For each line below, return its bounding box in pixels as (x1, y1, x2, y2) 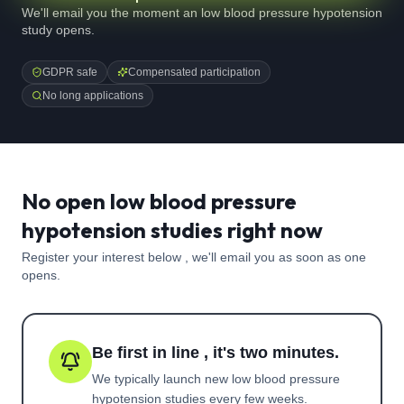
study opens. (22, 23, 95, 37)
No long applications (42, 89, 143, 102)
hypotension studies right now (22, 216, 323, 243)
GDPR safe (42, 66, 97, 78)
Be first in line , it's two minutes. (92, 344, 339, 362)
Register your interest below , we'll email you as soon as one (22, 250, 366, 264)
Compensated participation (128, 66, 261, 78)
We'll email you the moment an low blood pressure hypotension (22, 5, 382, 20)
